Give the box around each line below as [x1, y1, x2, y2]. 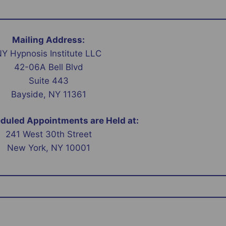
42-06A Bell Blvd [14, 62, 83, 72]
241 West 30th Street [5, 129, 92, 139]
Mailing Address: [12, 34, 85, 45]
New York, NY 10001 [7, 143, 90, 153]
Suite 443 [28, 75, 69, 86]
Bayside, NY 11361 [11, 89, 86, 99]
